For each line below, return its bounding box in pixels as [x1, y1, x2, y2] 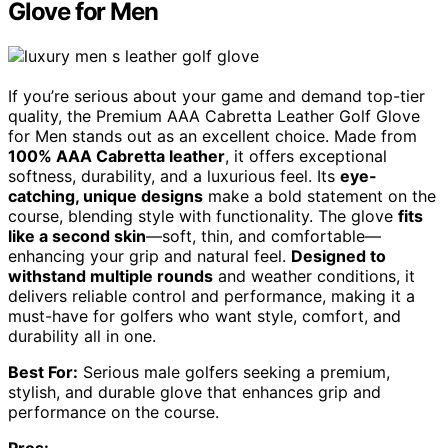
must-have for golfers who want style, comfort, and [8, 305, 401, 326]
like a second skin [8, 225, 146, 246]
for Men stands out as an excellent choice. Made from [8, 125, 417, 146]
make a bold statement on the [203, 185, 436, 206]
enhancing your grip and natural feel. [8, 245, 291, 266]
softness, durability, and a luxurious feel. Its [8, 165, 340, 186]
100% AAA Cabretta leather [8, 145, 225, 166]
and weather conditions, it [213, 265, 415, 286]
